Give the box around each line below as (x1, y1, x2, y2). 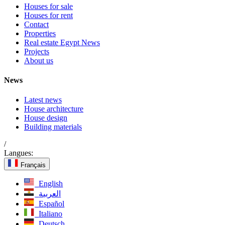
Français (21, 161, 46, 169)
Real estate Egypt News (24, 38, 100, 47)
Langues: (4, 149, 33, 158)
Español (39, 199, 65, 208)
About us (24, 56, 53, 65)
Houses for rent (24, 11, 73, 20)
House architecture (24, 104, 83, 114)
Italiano (39, 209, 63, 218)
